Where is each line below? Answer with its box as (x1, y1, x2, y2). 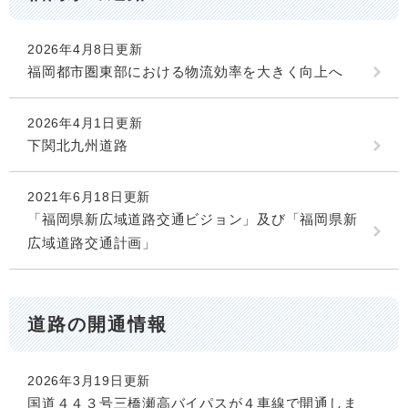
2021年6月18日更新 (27, 189, 150, 204)
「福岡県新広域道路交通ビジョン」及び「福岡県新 (27, 210, 358, 227)
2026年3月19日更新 (27, 373, 150, 389)
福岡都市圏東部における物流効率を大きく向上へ (27, 63, 343, 79)
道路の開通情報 (27, 313, 168, 334)
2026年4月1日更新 (27, 115, 143, 130)
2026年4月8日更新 (27, 41, 143, 56)
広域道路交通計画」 (27, 234, 157, 250)
